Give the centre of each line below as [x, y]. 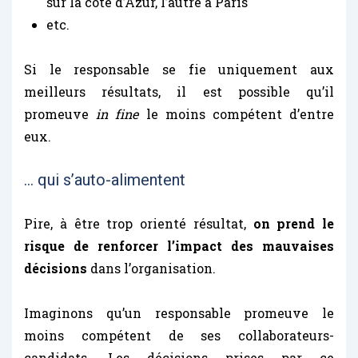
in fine [117, 113]
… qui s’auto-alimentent [105, 179]
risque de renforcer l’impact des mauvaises [179, 245]
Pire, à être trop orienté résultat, [139, 223]
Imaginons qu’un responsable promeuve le [179, 312]
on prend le [293, 223]
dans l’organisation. [151, 268]
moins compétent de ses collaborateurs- [179, 335]
